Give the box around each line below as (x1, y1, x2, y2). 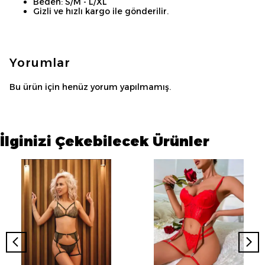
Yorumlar (9, 56, 70, 70)
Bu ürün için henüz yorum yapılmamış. (9, 82, 171, 92)
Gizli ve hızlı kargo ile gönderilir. (33, 6, 169, 17)
